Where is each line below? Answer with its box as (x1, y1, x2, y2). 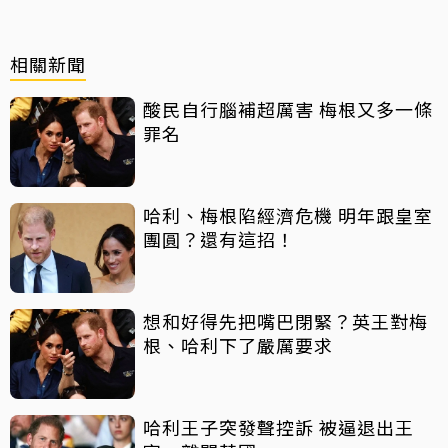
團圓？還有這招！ (143, 225, 295, 252)
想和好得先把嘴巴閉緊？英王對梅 (143, 307, 428, 334)
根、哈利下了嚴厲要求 (143, 331, 333, 358)
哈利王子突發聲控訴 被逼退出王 (143, 413, 414, 440)
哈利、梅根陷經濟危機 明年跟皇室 (143, 201, 433, 228)
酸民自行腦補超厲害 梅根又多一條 (143, 95, 433, 122)
